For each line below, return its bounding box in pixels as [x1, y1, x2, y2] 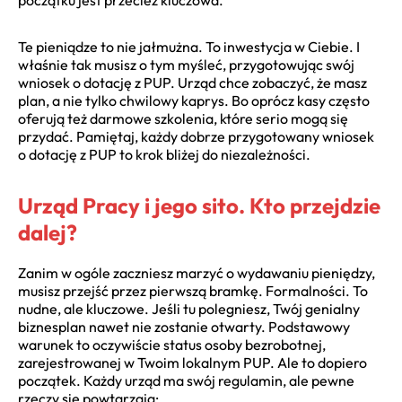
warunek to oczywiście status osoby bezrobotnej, [18, 335, 326, 354]
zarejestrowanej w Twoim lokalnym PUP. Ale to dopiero [18, 353, 367, 371]
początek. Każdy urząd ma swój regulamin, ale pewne [18, 371, 354, 389]
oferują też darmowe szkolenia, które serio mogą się [18, 109, 348, 127]
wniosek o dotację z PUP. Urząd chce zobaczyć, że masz [18, 73, 367, 92]
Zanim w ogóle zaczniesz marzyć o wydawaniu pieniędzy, [18, 263, 375, 282]
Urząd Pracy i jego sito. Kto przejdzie [18, 191, 380, 219]
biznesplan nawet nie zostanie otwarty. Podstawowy [18, 317, 350, 336]
